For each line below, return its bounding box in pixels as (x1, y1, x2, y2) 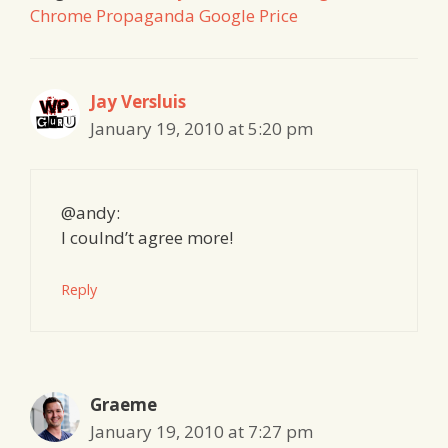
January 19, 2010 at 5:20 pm (90, 116, 313, 140)
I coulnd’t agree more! (61, 226, 233, 250)
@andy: (61, 201, 120, 225)
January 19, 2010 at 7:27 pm (90, 419, 313, 443)
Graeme (90, 392, 157, 416)
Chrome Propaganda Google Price (30, 3, 298, 27)
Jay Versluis (90, 89, 186, 113)
